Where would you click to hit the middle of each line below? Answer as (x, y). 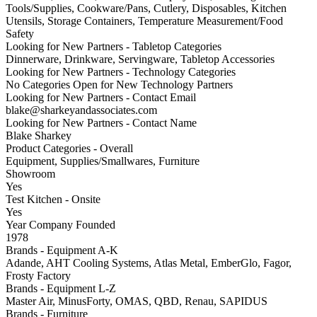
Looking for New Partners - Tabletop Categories (114, 46)
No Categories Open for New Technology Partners (119, 84)
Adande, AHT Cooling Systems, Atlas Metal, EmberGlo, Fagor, (149, 263)
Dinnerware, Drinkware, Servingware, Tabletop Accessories (140, 59)
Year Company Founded (60, 224)
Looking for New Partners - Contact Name (101, 122)
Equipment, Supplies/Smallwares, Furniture (103, 161)
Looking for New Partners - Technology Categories (121, 71)
